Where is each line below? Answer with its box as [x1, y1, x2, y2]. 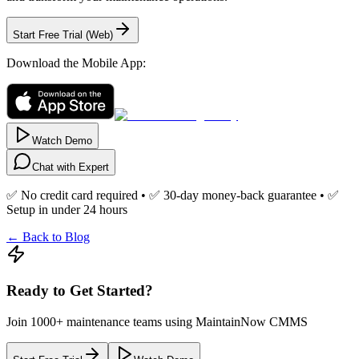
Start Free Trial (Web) [13, 29, 113, 42]
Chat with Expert [32, 161, 109, 174]
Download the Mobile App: [6, 56, 146, 71]
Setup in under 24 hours [6, 203, 127, 217]
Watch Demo [32, 135, 92, 147]
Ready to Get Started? [6, 281, 153, 299]
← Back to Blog [6, 230, 90, 244]
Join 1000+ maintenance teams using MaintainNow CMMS [6, 314, 308, 329]
